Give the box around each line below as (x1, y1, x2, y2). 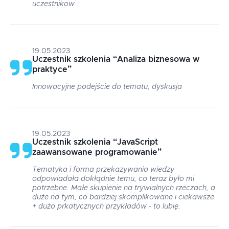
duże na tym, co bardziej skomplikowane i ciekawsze (32, 194, 214, 201)
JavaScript (117, 138, 158, 146)
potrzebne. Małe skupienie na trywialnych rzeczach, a (32, 185, 215, 192)
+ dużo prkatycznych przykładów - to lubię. (32, 203, 180, 210)
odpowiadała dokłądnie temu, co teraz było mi (32, 175, 194, 182)
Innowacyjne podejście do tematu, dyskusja (32, 83, 182, 90)
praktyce (32, 65, 67, 74)
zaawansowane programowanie (32, 148, 157, 156)
